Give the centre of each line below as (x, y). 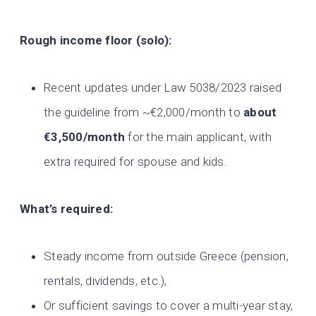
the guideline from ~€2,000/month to (144, 113)
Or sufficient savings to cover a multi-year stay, (169, 306)
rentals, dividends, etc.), (105, 281)
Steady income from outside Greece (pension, (166, 256)
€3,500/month (85, 137)
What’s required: (67, 209)
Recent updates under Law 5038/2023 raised (163, 88)
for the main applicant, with (199, 137)
